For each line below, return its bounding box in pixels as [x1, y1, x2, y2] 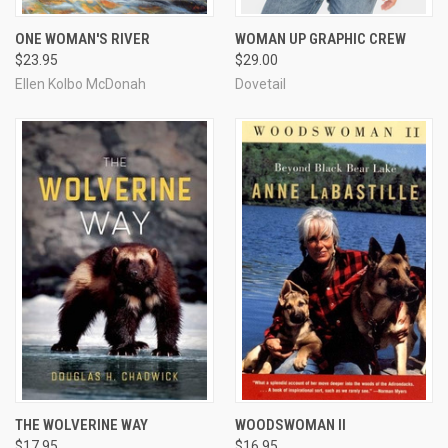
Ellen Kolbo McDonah [15, 75, 146, 92]
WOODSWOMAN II [234, 415, 346, 434]
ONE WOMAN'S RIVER [15, 29, 150, 48]
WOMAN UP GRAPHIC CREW [234, 29, 406, 48]
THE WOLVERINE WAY [15, 415, 148, 434]
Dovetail [234, 75, 286, 92]
